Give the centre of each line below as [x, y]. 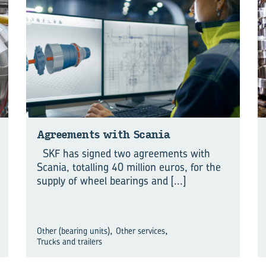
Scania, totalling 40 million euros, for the [129, 167]
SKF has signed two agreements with [123, 153]
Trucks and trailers [69, 241]
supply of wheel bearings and [104, 180]
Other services [141, 230]
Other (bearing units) [73, 230]
